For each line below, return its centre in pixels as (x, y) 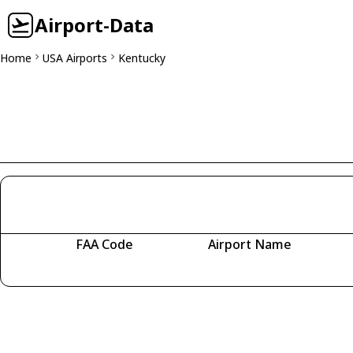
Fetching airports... (76, 267)
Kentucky (142, 58)
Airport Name (250, 244)
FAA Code (104, 244)
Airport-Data (94, 25)
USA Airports (75, 58)
